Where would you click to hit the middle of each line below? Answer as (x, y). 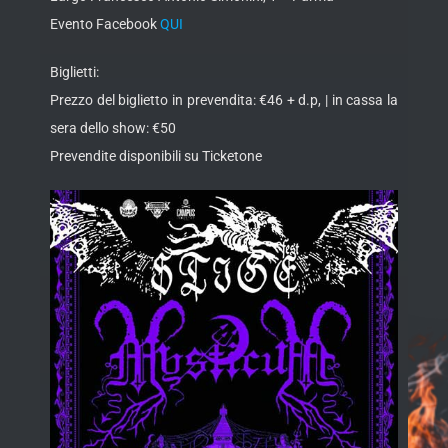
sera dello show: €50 (113, 128)
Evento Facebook (105, 24)
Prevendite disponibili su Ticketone (156, 156)
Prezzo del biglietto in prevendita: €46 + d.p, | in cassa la (224, 100)
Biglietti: (74, 72)
